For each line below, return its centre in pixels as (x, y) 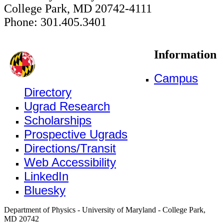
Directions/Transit (70, 148)
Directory (48, 92)
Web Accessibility (70, 162)
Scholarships (58, 120)
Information (185, 54)
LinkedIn (46, 176)
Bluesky (45, 190)
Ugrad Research (67, 106)
